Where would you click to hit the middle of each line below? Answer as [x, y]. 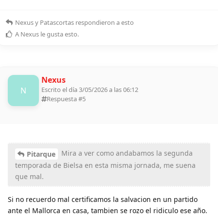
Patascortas [57, 23]
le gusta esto [58, 34]
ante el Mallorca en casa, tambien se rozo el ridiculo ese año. [108, 210]
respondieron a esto [104, 23]
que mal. [29, 176]
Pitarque [41, 154]
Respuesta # [64, 99]
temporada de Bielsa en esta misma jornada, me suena [105, 165]
